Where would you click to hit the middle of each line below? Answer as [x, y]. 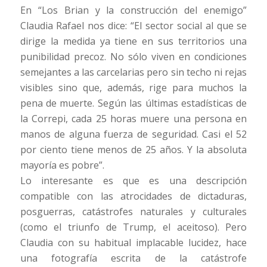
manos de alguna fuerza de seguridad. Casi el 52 [133, 134]
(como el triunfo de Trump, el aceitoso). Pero [133, 227]
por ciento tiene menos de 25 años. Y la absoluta [133, 150]
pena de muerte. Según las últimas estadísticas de [133, 103]
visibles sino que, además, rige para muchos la [133, 88]
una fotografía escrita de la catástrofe [133, 258]
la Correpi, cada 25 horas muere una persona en [133, 119]
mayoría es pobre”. [62, 165]
